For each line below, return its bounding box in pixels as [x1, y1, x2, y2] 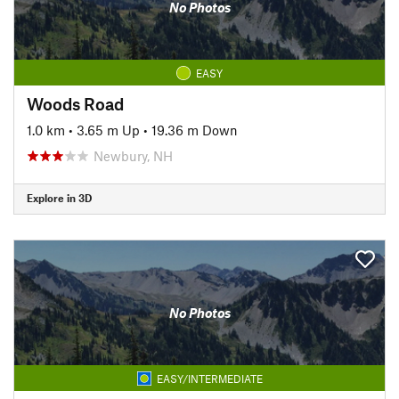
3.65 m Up [77, 121, 140, 138]
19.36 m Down [151, 121, 238, 138]
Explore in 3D [27, 191, 92, 204]
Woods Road [27, 93, 124, 114]
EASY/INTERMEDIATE [156, 371, 263, 385]
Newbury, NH [94, 147, 173, 164]
